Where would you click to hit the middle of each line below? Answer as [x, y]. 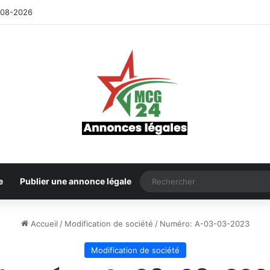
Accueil [43, 224]
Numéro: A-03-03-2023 [204, 224]
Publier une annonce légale [76, 181]
